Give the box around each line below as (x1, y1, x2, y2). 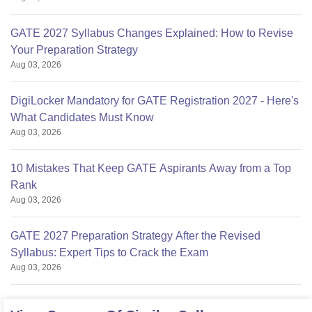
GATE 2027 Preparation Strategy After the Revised (10, 230, 260, 242)
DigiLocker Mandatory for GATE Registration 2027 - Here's (10, 95, 299, 107)
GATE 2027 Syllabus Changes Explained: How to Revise (10, 27, 293, 40)
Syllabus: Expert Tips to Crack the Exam (10, 247, 208, 259)
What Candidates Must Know (10, 111, 154, 124)
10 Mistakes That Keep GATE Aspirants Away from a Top (10, 162, 291, 175)
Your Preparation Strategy (10, 44, 138, 56)
